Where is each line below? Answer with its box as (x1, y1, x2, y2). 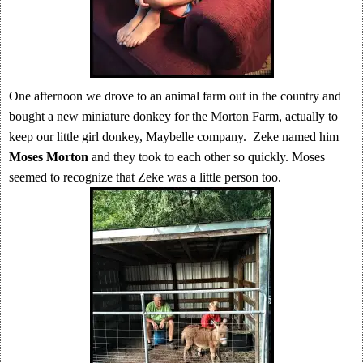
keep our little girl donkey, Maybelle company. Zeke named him (9, 130, 339, 143)
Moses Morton (9, 150, 88, 164)
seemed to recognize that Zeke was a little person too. (9, 170, 281, 184)
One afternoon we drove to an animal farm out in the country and (9, 89, 341, 103)
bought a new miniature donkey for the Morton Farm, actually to (9, 109, 338, 123)
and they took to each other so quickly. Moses (88, 150, 325, 164)
